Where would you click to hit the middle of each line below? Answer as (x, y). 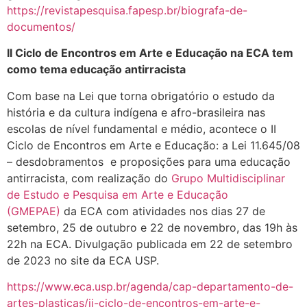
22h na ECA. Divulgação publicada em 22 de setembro (150, 244)
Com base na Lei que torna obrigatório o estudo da (141, 96)
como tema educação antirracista (96, 70)
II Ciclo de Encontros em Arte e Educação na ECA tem (150, 53)
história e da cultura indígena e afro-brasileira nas (136, 112)
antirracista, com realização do (89, 178)
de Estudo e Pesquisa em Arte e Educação (118, 194)
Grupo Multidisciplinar (228, 178)
